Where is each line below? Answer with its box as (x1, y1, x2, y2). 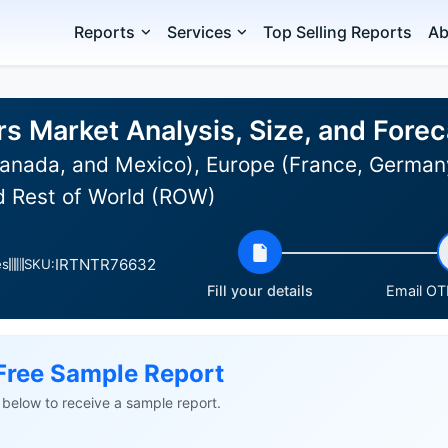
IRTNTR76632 (55, 254, 156, 274)
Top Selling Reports (263, 22, 413, 42)
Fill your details (206, 282, 313, 299)
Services (166, 22, 232, 42)
